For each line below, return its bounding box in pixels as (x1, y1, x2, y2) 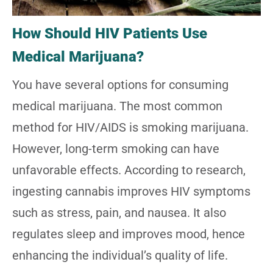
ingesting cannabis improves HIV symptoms (12, 184, 250, 199)
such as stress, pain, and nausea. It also (12, 205, 226, 221)
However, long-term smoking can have (12, 141, 219, 157)
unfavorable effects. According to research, (12, 163, 246, 178)
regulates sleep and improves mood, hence (12, 227, 245, 242)
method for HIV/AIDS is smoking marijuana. (12, 120, 249, 135)
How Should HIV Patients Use (12, 25, 207, 43)
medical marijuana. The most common (12, 99, 222, 114)
